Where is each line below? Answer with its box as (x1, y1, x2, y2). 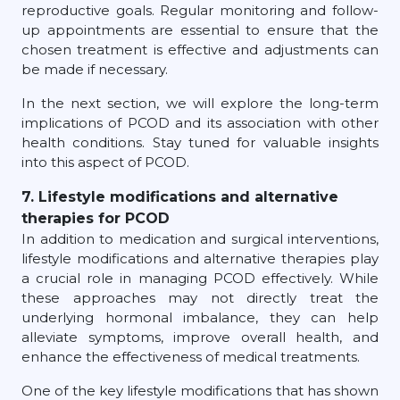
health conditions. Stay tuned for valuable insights (21, 133, 379, 151)
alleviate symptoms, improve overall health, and (21, 328, 379, 346)
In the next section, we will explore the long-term (21, 94, 379, 112)
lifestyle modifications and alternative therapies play (21, 249, 379, 267)
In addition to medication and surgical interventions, (21, 229, 379, 247)
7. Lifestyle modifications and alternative (21, 187, 338, 205)
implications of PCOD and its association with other (21, 113, 379, 131)
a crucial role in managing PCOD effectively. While (21, 269, 379, 287)
